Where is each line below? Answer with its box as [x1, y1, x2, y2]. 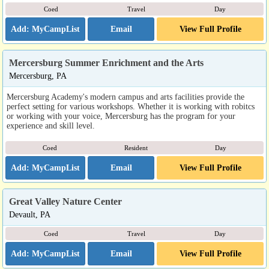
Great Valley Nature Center [9, 196, 122, 207]
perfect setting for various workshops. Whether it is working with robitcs [7, 101, 255, 112]
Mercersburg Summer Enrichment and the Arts [9, 58, 204, 68]
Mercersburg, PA [9, 71, 67, 81]
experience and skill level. [7, 121, 95, 131]
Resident [124, 144, 148, 152]
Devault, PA [9, 210, 50, 220]
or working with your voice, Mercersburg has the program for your [7, 111, 235, 121]
